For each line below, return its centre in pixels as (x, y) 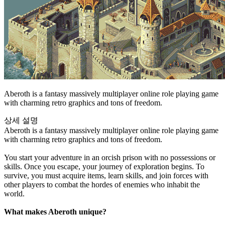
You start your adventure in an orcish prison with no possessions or (110, 157)
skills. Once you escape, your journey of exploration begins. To (104, 166)
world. (14, 193)
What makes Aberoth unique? (55, 211)
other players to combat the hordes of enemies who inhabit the (102, 184)
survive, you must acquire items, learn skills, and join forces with (106, 175)
